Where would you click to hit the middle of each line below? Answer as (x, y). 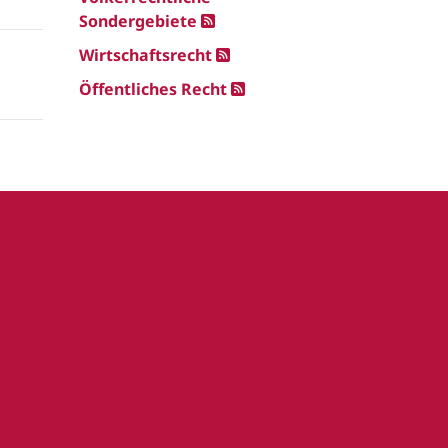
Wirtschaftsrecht (145, 55)
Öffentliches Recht (153, 89)
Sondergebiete (138, 21)
